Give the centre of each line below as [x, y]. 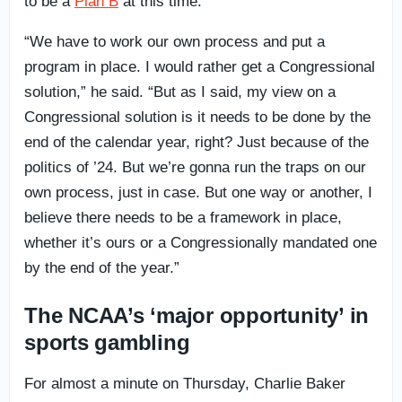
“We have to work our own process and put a [175, 41]
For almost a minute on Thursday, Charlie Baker [185, 383]
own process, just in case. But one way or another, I [198, 192]
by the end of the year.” [102, 267]
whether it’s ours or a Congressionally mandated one [201, 242]
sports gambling [107, 342]
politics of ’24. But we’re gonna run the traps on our [195, 167]
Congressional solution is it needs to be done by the [197, 117]
